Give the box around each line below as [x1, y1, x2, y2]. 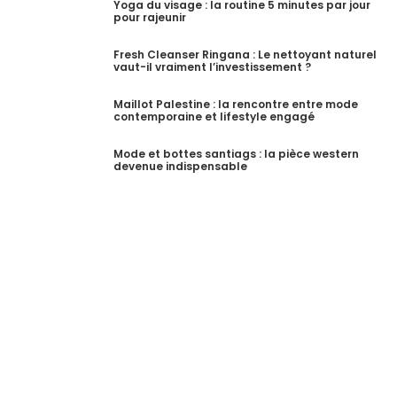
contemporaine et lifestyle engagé [113, 109, 315, 125]
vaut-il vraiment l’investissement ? [113, 59, 311, 75]
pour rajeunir [113, 10, 186, 26]
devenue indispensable [113, 159, 247, 175]
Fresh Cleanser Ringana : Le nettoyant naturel [113, 47, 377, 63]
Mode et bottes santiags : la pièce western [113, 146, 359, 162]
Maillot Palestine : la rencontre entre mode [113, 97, 358, 113]
